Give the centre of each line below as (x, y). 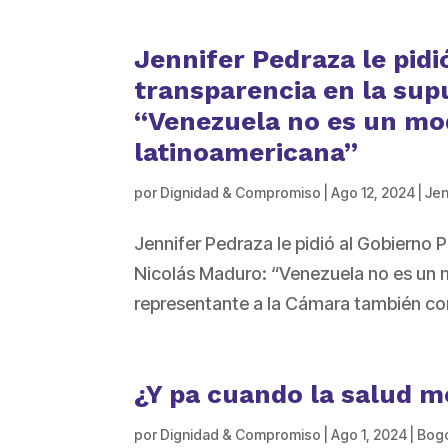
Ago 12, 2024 (373, 193)
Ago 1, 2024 (369, 435)
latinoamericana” (246, 152)
